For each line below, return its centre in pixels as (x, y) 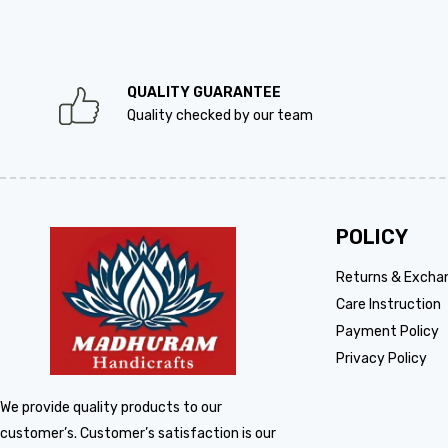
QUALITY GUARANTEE (203, 92)
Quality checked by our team (219, 115)
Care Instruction (389, 304)
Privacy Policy (382, 358)
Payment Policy (388, 331)
